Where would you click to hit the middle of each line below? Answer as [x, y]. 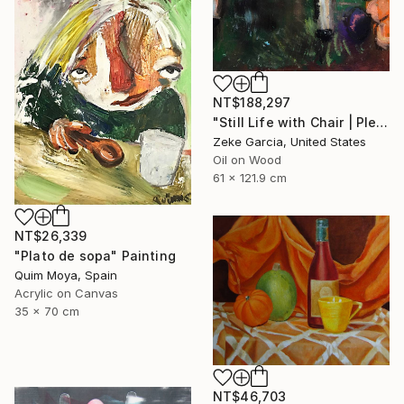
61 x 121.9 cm [250, 177]
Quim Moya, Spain [66, 275]
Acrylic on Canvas [66, 293]
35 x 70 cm [47, 311]
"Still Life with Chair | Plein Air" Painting [382, 122]
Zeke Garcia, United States [289, 141]
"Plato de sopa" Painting [95, 255]
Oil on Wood [247, 159]
